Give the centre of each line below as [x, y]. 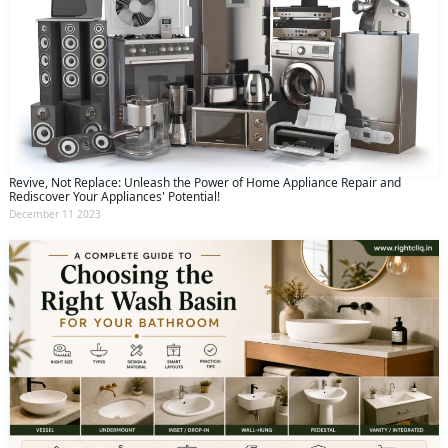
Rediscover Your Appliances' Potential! [114, 196]
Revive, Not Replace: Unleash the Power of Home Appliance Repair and [205, 182]
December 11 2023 [55, 213]
